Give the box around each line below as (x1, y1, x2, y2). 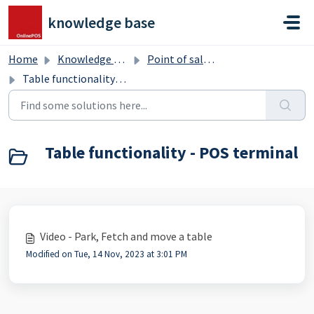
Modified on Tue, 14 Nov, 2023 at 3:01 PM (26, 248, 187, 260)
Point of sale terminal (147, 52, 203, 66)
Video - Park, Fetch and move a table (40, 229, 212, 243)
